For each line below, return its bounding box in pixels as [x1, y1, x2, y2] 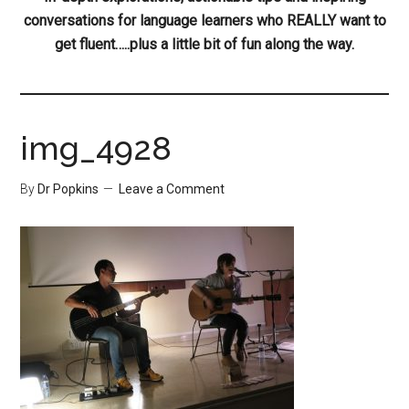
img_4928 [20, 129, 173, 167]
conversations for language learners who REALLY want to [23, 12, 386, 29]
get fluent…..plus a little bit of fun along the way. [55, 36, 354, 53]
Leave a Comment [119, 182, 225, 196]
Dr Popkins [37, 182, 100, 196]
